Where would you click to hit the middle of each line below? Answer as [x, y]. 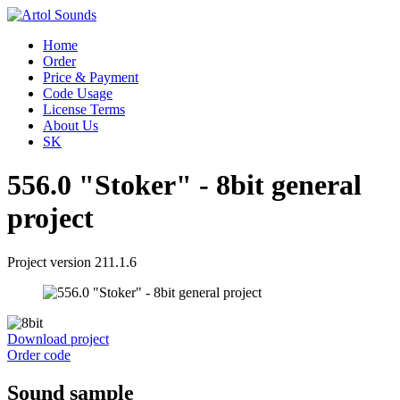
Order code [39, 354]
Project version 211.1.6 [72, 262]
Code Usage [78, 93]
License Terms [84, 109]
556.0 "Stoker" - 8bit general [184, 185]
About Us [71, 125]
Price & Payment [91, 77]
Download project [58, 338]
